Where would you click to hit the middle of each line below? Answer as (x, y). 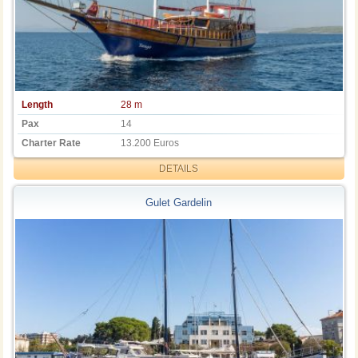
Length (38, 104)
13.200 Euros (150, 143)
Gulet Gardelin (179, 203)
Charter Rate (52, 143)
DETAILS (179, 168)
